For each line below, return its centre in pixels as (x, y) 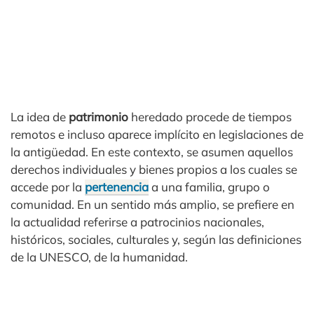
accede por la (48, 187)
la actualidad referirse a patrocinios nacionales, (137, 222)
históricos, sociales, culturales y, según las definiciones (156, 239)
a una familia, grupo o (209, 187)
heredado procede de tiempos (210, 117)
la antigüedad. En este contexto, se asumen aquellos (152, 152)
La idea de (40, 117)
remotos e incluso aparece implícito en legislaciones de (157, 134)
